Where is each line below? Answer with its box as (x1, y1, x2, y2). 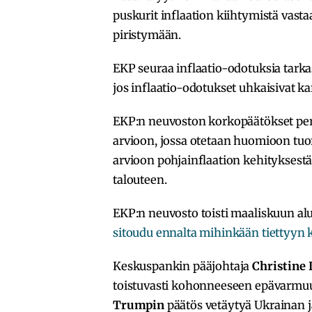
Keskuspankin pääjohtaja (113, 258, 253, 273)
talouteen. (113, 172, 167, 187)
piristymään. (113, 27, 182, 42)
